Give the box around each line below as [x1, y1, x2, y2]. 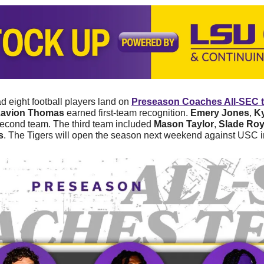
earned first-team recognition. [64, 108, 190, 118]
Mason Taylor [154, 119, 214, 130]
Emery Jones [190, 108, 249, 118]
